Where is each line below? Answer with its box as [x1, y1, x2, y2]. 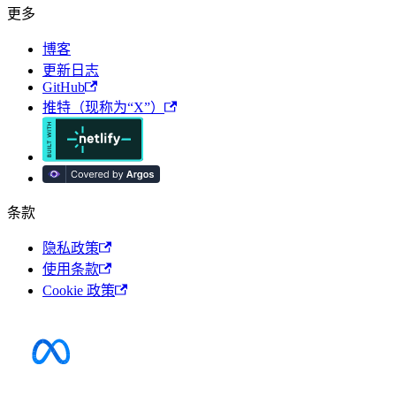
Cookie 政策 [42, 283, 115, 299]
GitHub [42, 80, 85, 95]
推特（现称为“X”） [42, 100, 164, 116]
